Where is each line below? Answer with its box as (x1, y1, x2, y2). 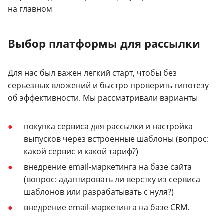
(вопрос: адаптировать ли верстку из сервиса (24, 174, 200, 185)
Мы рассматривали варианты (83, 92, 198, 103)
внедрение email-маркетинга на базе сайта (24, 161, 192, 173)
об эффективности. (8, 92, 83, 103)
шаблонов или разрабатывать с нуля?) (24, 186, 174, 198)
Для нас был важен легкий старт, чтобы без (8, 67, 177, 78)
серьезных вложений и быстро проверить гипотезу (8, 79, 209, 91)
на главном (8, 3, 52, 14)
